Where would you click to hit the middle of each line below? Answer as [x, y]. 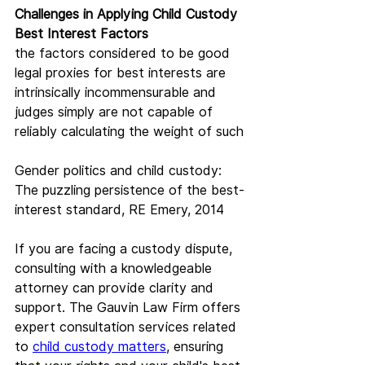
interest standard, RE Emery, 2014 [119, 210]
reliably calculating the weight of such [129, 132]
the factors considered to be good [124, 53]
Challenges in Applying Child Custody [128, 14]
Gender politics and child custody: [120, 171]
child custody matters [99, 347]
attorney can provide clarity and [116, 288]
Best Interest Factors [81, 34]
